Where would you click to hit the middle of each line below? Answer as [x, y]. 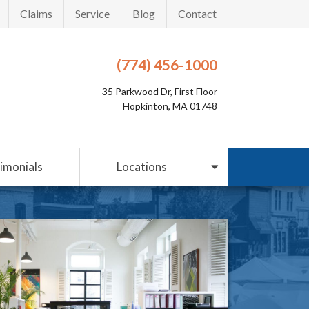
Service [92, 13]
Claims [36, 13]
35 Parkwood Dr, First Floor [160, 91]
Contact [197, 13]
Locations [141, 166]
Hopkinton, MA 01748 [170, 106]
